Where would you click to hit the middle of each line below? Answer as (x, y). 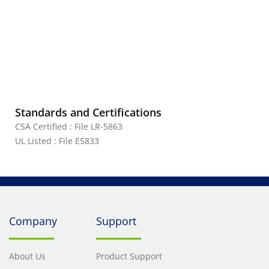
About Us (27, 256)
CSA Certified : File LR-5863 (69, 126)
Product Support (129, 256)
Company (33, 221)
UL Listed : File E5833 (57, 141)
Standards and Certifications (88, 112)
